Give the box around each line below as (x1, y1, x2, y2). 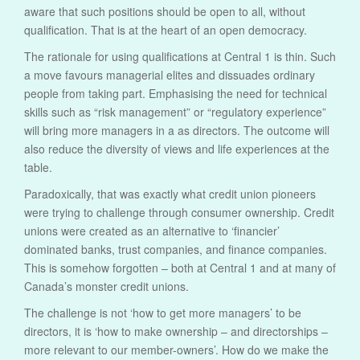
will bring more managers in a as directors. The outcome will (24, 122, 329, 139)
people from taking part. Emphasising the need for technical (24, 85, 327, 102)
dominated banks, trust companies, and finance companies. (24, 241, 327, 258)
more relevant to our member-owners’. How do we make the (24, 342, 329, 358)
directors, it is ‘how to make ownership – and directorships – (24, 323, 328, 340)
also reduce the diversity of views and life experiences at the (24, 141, 329, 157)
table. (24, 159, 52, 176)
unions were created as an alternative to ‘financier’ (24, 223, 280, 239)
